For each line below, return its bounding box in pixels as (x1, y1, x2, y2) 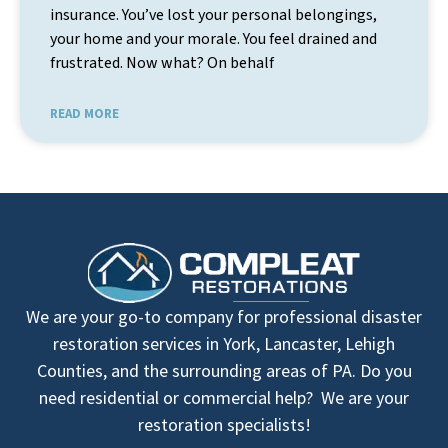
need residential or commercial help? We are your (39, 386, 409, 410)
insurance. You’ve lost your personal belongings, (50, 4, 377, 27)
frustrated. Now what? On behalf (50, 52, 274, 75)
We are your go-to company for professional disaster (26, 305, 422, 329)
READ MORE (50, 105, 119, 123)
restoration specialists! (137, 413, 311, 437)
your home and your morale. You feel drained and (50, 28, 377, 51)
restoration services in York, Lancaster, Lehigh (53, 332, 395, 356)
